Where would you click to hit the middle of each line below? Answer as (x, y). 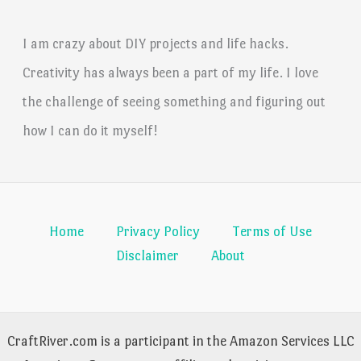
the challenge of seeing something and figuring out (174, 101)
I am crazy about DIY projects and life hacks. (156, 43)
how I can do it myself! (90, 130)
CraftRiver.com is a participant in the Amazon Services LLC (180, 340)
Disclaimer (147, 255)
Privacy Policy (158, 231)
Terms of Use (272, 231)
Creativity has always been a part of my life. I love (171, 72)
